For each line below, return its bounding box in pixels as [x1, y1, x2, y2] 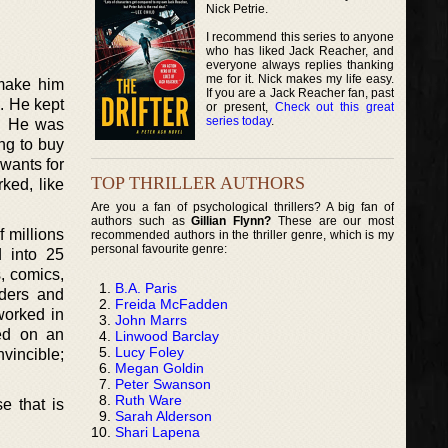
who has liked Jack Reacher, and [206, 43, 395, 58]
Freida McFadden [115, 295, 228, 312]
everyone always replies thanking [206, 57, 395, 72]
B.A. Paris [115, 279, 177, 296]
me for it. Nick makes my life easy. [206, 71, 395, 86]
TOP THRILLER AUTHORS [91, 172, 305, 193]
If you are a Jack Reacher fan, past [206, 85, 395, 100]
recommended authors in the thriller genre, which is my [91, 227, 395, 242]
